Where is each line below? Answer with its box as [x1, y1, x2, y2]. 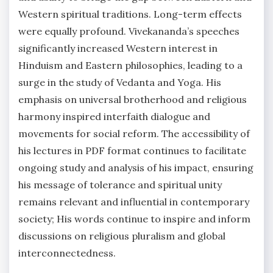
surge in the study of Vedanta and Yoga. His [18, 76, 221, 89]
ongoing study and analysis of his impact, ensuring [18, 161, 253, 174]
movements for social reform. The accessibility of [18, 127, 250, 140]
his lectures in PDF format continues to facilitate [18, 144, 246, 157]
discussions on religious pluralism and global [18, 230, 225, 243]
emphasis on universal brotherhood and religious [18, 93, 247, 106]
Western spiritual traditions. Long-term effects [18, 8, 242, 21]
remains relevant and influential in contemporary [18, 196, 249, 208]
